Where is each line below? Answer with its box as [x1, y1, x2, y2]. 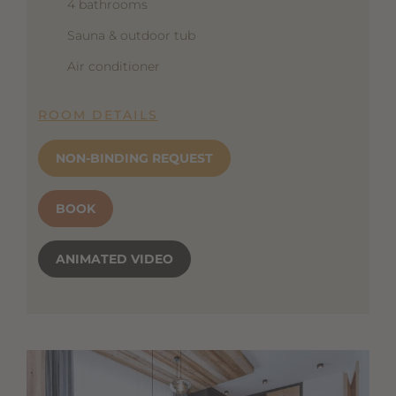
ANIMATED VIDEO [55, 250, 173, 267]
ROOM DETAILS [37, 106, 158, 123]
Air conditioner [66, 57, 160, 74]
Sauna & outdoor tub [66, 27, 195, 43]
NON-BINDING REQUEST [55, 149, 213, 166]
